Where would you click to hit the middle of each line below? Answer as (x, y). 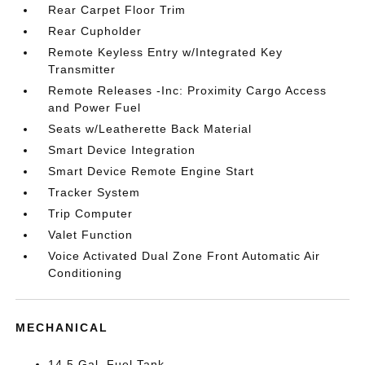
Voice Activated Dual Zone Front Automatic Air (185, 255)
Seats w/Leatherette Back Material (150, 128)
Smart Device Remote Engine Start (152, 171)
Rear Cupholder (95, 31)
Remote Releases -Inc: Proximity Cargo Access (188, 90)
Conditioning (86, 273)
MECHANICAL (62, 327)
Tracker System (95, 192)
